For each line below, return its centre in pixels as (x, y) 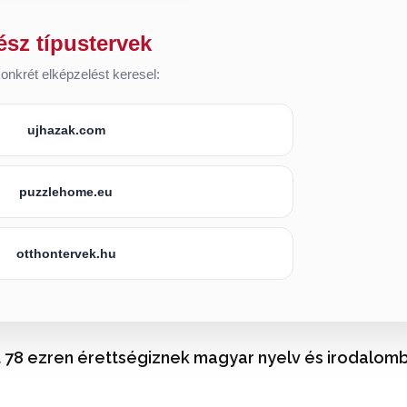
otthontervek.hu (66, 253)
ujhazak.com (66, 129)
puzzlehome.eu (66, 191)
